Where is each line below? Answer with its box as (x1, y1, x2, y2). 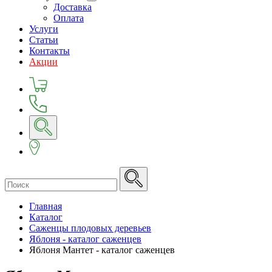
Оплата (53, 13, 84, 23)
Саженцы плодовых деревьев (29, 223, 151, 233)
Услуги (29, 24, 58, 34)
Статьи (29, 35, 58, 45)
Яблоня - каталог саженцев (29, 234, 141, 244)
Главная (29, 201, 62, 211)
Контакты (29, 46, 70, 56)
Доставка (53, 2, 92, 12)
